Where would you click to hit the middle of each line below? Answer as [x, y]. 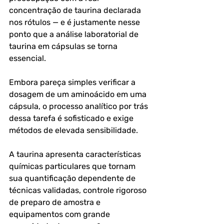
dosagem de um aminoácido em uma [79, 94]
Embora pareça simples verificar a [73, 82]
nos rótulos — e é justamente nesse [75, 22]
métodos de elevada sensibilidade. [73, 130]
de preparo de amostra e [56, 202]
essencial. [27, 58]
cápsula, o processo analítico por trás [79, 106]
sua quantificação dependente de [73, 178]
